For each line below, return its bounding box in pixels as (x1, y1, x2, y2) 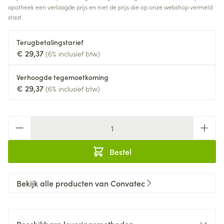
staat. (8, 12, 23, 21)
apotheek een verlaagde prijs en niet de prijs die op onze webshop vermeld (8, 2, 212, 11)
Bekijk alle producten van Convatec (16, 177, 145, 188)
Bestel (109, 146, 131, 157)
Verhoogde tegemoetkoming (16, 72, 108, 82)
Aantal (7, 115, 31, 126)
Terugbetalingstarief (16, 37, 83, 47)
